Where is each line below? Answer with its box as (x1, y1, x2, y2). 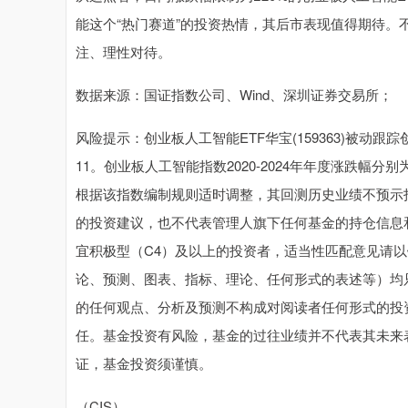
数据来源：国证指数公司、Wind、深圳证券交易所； (76, 85, 393, 104)
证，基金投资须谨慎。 (76, 353, 212, 372)
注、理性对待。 (76, 42, 171, 61)
